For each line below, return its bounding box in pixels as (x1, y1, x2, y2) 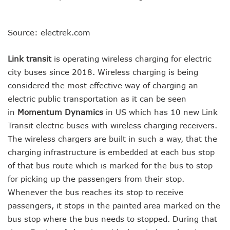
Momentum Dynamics (17, 107, 103, 117)
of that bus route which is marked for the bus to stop (8, 161, 213, 170)
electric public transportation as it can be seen (8, 94, 186, 104)
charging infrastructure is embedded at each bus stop (8, 147, 215, 157)
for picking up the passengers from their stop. (8, 174, 184, 184)
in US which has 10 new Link (103, 107, 218, 117)
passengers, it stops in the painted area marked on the (8, 201, 220, 210)
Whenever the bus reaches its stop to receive (8, 187, 183, 197)
